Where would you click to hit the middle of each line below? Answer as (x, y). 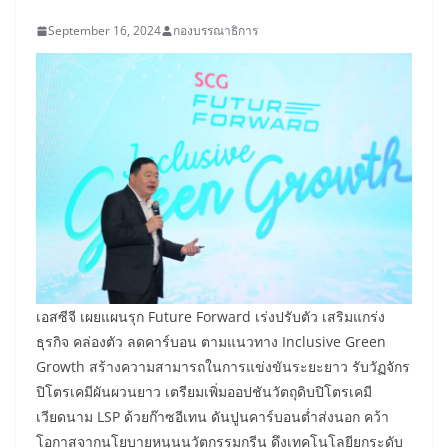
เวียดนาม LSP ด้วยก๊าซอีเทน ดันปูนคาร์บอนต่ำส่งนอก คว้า (212, 417)
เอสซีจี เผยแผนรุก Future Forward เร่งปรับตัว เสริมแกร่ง (210, 317)
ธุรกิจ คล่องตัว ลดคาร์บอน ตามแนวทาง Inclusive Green (211, 342)
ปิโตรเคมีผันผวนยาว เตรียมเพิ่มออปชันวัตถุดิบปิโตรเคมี (204, 392)
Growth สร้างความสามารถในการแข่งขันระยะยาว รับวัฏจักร (223, 367)
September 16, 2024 (104, 31)
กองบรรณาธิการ (215, 31)
